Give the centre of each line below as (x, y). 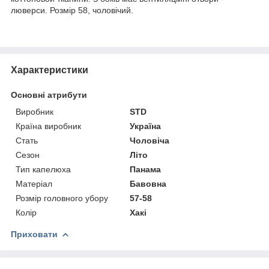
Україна (146, 126)
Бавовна (148, 183)
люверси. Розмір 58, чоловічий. (72, 10)
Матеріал (34, 183)
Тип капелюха (43, 169)
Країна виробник (48, 126)
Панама (146, 169)
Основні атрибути (49, 95)
